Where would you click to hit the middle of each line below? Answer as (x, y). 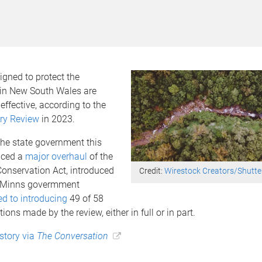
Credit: (152, 171)
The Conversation (72, 236)
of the (100, 156)
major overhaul (56, 156)
